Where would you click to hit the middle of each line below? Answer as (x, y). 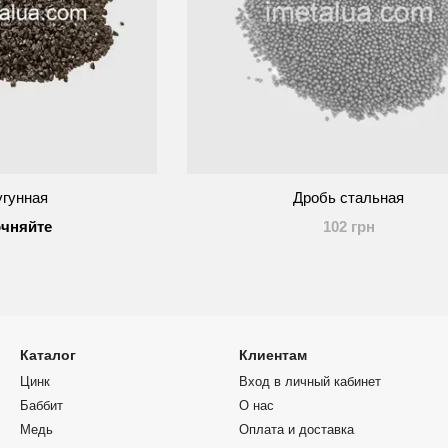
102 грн (348, 226)
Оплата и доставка (296, 429)
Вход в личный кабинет (310, 381)
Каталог (48, 355)
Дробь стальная (349, 197)
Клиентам (273, 355)
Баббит (41, 405)
